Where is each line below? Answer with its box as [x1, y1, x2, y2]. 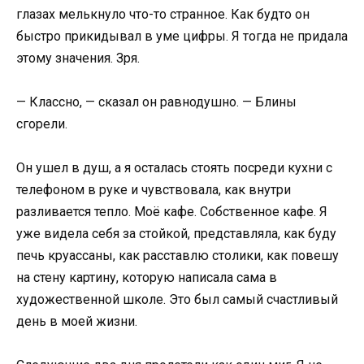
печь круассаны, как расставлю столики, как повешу [16, 247, 339, 263]
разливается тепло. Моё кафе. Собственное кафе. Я [16, 203, 327, 219]
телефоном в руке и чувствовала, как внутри [16, 181, 291, 197]
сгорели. [16, 115, 67, 132]
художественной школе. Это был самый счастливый [16, 291, 338, 307]
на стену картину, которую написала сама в [16, 269, 277, 285]
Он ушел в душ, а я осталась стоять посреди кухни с [16, 159, 332, 175]
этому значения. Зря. [16, 50, 140, 66]
